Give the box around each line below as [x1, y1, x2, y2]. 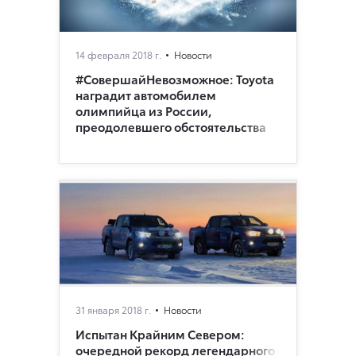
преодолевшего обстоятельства [75, 117, 266, 135]
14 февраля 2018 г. [75, 47, 161, 61]
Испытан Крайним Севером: [75, 324, 245, 342]
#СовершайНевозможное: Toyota [75, 69, 274, 87]
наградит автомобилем [75, 85, 216, 103]
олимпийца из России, [75, 101, 212, 119]
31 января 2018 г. [75, 302, 151, 316]
